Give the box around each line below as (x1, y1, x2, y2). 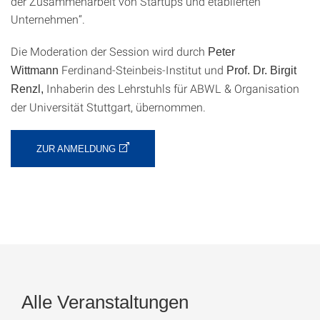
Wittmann (11, 64, 61, 76)
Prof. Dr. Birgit (226, 64, 296, 76)
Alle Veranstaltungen (21, 291, 189, 313)
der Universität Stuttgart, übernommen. (11, 99, 206, 114)
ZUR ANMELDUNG (36, 144, 116, 154)
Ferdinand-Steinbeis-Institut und (61, 62, 226, 77)
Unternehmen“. (11, 11, 88, 26)
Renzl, (11, 83, 46, 95)
